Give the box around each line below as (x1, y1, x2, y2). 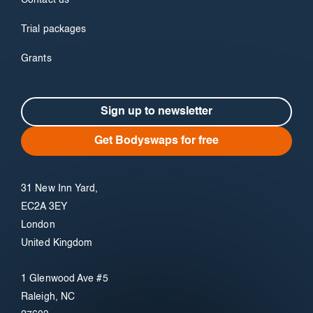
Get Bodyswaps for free (94, 136, 219, 147)
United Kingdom (21, 238, 93, 249)
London (21, 220, 55, 231)
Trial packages (21, 24, 87, 35)
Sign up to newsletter (101, 106, 212, 118)
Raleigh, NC (21, 292, 75, 303)
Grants (21, 54, 52, 64)
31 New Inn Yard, (21, 184, 99, 194)
